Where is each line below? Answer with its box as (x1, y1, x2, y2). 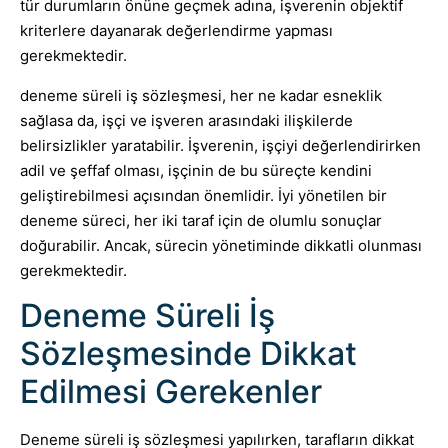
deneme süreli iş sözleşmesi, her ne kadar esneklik (20, 85, 382, 105)
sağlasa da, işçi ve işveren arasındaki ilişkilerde (20, 110, 353, 130)
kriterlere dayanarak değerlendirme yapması (20, 21, 333, 41)
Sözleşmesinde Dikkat (20, 334, 357, 374)
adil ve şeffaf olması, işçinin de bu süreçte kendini (20, 160, 372, 180)
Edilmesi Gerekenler (20, 372, 322, 412)
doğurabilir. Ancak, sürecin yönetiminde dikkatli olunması (20, 235, 422, 255)
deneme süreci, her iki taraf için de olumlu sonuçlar (20, 210, 382, 230)
